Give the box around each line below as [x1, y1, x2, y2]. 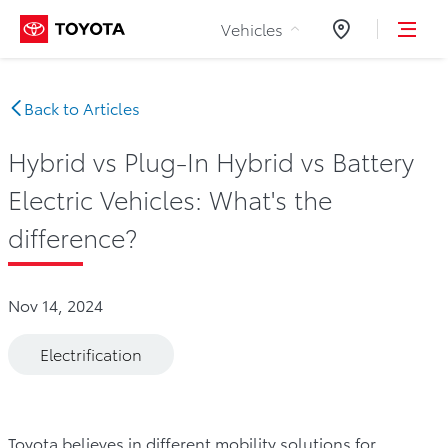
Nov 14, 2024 [8, 292, 103, 316]
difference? [8, 219, 137, 254]
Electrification [40, 342, 142, 366]
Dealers [329, 28, 388, 52]
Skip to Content [165, 13, 283, 36]
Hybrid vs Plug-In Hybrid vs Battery [8, 143, 414, 178]
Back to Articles [24, 96, 140, 119]
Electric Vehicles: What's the [8, 181, 332, 216]
